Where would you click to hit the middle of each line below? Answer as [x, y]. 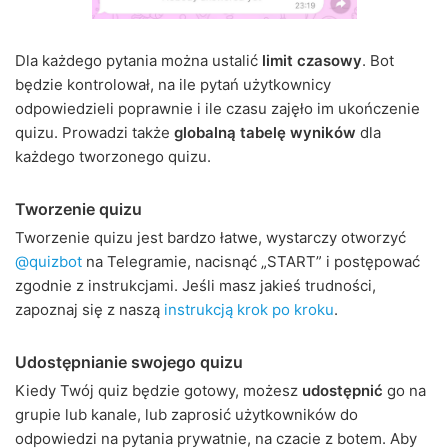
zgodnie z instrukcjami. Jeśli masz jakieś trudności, [195, 286]
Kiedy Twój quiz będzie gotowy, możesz [158, 391]
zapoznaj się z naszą [89, 310]
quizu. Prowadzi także [94, 133]
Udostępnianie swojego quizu [129, 362]
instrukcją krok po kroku [249, 310]
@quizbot [48, 262]
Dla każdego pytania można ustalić [138, 61]
